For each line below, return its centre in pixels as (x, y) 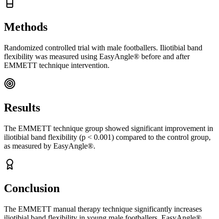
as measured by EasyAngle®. (50, 146)
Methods (26, 27)
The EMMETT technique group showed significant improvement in (109, 128)
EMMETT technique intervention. (57, 66)
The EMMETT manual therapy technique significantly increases (103, 209)
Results (22, 108)
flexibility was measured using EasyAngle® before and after (97, 57)
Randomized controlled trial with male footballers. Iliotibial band (103, 48)
